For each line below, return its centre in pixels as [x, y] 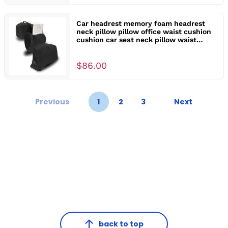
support [90, 48]
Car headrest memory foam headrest [140, 23]
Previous [52, 102]
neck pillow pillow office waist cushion [144, 31]
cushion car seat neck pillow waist [136, 39]
